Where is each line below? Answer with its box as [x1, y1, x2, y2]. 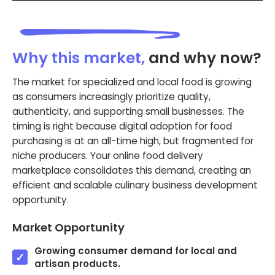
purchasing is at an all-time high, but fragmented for [12, 134, 254, 147]
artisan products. [34, 257, 120, 270]
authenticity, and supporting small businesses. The [12, 104, 244, 118]
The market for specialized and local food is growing [12, 75, 252, 88]
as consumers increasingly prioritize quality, [12, 90, 211, 103]
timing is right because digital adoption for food [12, 119, 232, 133]
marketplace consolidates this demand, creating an [12, 163, 251, 177]
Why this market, [12, 47, 149, 69]
